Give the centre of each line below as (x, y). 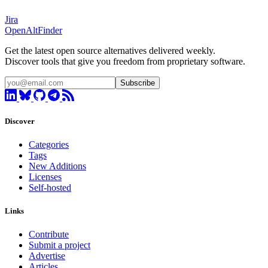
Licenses (45, 177)
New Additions (57, 166)
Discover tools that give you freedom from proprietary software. (125, 61)
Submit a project (60, 245)
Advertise (47, 256)
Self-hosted (50, 188)
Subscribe (138, 83)
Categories (49, 145)
